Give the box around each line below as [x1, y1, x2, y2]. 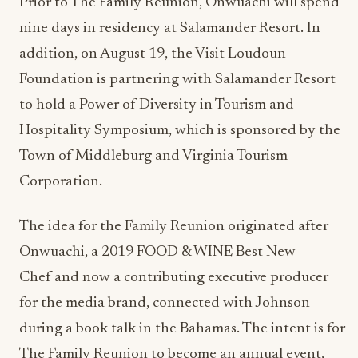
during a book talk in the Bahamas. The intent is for [19, 321, 345, 336]
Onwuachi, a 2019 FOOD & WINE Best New [19, 245, 296, 260]
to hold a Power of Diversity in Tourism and [19, 97, 294, 113]
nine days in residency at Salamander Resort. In [19, 21, 320, 36]
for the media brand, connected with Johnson [19, 296, 310, 311]
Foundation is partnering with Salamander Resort [19, 72, 336, 87]
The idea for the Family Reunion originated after [19, 219, 328, 234]
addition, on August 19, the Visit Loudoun [19, 46, 286, 62]
